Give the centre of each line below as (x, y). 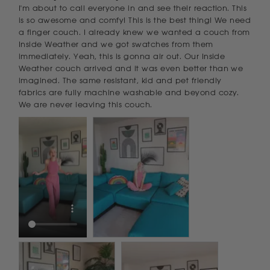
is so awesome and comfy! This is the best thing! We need (135, 20)
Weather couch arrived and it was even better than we (131, 68)
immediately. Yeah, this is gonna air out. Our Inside (122, 56)
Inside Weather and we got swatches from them (116, 44)
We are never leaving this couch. (86, 104)
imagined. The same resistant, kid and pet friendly (120, 80)
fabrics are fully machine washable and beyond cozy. (129, 92)
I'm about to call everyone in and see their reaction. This (133, 8)
